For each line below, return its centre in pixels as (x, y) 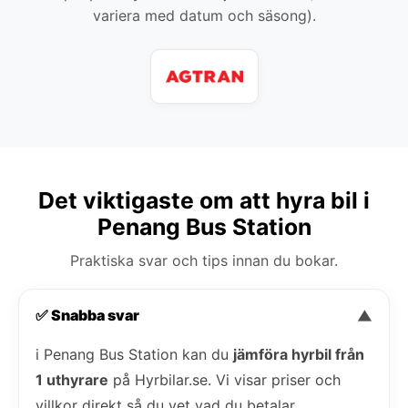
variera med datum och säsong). (204, 15)
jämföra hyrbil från (299, 354)
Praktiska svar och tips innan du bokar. (204, 260)
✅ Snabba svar (87, 315)
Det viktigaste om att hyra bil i (204, 200)
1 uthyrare (72, 379)
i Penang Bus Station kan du (134, 354)
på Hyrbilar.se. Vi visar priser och (224, 379)
